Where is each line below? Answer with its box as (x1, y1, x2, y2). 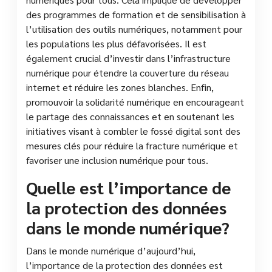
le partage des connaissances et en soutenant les (26, 109, 234, 123)
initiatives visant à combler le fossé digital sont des (26, 124, 240, 137)
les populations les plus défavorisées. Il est (26, 36, 206, 50)
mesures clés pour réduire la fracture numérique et (26, 138, 238, 152)
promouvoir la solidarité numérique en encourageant (26, 95, 244, 108)
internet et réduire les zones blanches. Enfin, (26, 80, 214, 93)
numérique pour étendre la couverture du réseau (26, 66, 229, 79)
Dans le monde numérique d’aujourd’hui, (26, 243, 195, 257)
